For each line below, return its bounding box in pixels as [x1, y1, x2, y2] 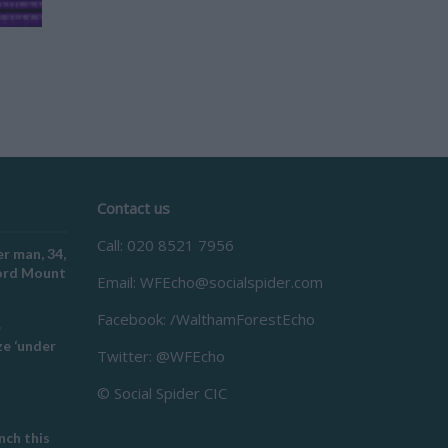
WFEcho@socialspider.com [139, 271, 323, 292]
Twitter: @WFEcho [96, 345, 225, 366]
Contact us [96, 197, 170, 218]
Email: [96, 271, 140, 292]
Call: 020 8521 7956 [96, 234, 234, 255]
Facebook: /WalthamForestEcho [96, 308, 315, 329]
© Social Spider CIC [96, 382, 227, 403]
